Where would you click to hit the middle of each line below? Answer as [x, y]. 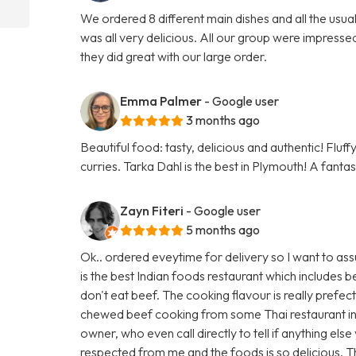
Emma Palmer [161, 101]
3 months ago [223, 120]
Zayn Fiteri [152, 210]
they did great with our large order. [174, 56]
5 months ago [223, 229]
